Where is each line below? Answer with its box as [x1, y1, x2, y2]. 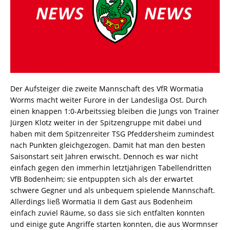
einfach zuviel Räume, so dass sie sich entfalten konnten [10, 208, 205, 218]
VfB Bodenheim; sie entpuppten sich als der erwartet [10, 174, 193, 184]
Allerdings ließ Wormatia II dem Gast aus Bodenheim [10, 197, 193, 207]
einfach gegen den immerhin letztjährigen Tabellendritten [10, 163, 212, 173]
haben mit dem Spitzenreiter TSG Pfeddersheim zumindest [10, 129, 214, 139]
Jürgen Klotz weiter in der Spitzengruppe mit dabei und [10, 118, 202, 128]
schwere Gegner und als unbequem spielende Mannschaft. [10, 185, 215, 196]
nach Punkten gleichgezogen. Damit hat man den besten [10, 140, 205, 150]
